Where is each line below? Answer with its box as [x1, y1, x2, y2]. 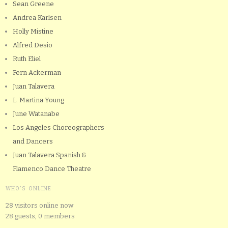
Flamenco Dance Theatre [13, 164, 91, 173]
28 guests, [6, 212, 37, 220]
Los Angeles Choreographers [13, 123, 104, 131]
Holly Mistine [13, 27, 53, 35]
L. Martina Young [13, 96, 64, 104]
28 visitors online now [6, 201, 73, 209]
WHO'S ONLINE [6, 185, 51, 192]
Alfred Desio [13, 41, 52, 49]
